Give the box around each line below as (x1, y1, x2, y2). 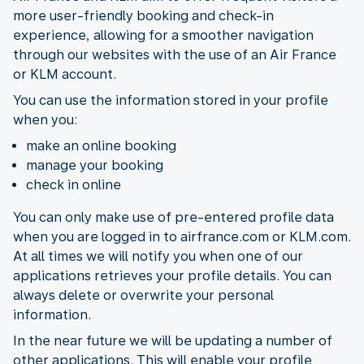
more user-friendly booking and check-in (13, 7, 274, 24)
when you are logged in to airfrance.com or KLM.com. (13, 228, 351, 245)
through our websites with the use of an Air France (13, 46, 336, 63)
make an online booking (26, 137, 176, 154)
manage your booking (26, 157, 163, 173)
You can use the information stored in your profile (13, 92, 328, 108)
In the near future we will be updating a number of (13, 332, 332, 349)
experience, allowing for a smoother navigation (13, 27, 314, 43)
